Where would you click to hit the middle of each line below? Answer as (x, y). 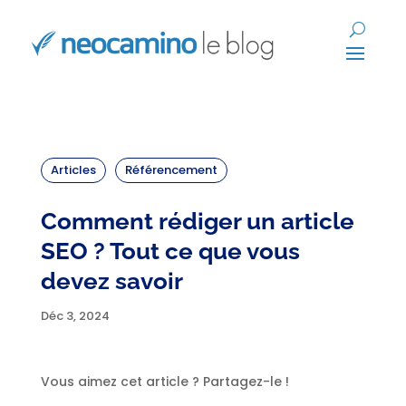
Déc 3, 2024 (75, 316)
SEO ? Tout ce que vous (170, 251)
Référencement (171, 170)
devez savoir (111, 281)
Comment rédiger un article (197, 221)
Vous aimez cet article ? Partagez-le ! (164, 382)
